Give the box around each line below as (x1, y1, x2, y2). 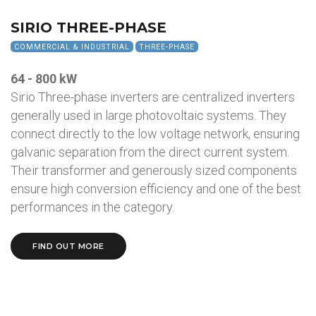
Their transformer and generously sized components (11, 163, 297, 178)
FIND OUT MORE (32, 241, 104, 251)
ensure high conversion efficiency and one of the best (11, 181, 301, 196)
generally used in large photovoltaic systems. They (11, 108, 286, 123)
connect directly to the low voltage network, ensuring (11, 126, 300, 141)
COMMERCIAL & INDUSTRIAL (14, 42, 130, 51)
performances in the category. (11, 200, 174, 214)
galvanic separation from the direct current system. (11, 145, 289, 159)
